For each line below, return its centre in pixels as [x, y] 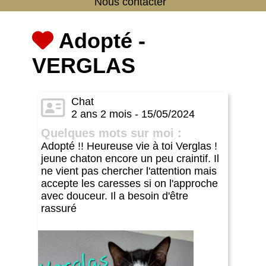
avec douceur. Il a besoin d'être [115, 196]
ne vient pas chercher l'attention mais [129, 171]
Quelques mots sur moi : [111, 133]
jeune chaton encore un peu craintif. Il [130, 158]
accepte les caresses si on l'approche [129, 183]
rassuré [59, 208]
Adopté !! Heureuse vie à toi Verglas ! [129, 146]
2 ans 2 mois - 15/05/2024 [133, 114]
